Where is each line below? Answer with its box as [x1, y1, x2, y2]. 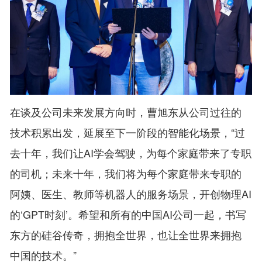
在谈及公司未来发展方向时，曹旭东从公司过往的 [10, 104, 242, 119]
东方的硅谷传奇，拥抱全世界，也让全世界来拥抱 [10, 226, 242, 242]
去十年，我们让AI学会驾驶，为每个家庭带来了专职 [10, 144, 252, 160]
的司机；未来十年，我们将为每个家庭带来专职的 [10, 165, 242, 181]
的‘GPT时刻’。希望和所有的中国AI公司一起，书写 [10, 206, 247, 222]
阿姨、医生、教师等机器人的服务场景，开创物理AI [10, 185, 252, 201]
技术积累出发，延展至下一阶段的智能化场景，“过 [10, 124, 246, 140]
